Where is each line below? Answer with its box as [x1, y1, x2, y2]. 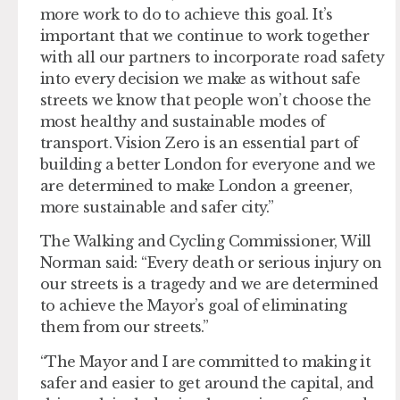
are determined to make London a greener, [40, 177, 352, 196]
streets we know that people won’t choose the [40, 91, 371, 110]
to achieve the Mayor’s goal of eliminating [40, 296, 347, 315]
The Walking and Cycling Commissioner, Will [40, 232, 371, 251]
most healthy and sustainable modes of [40, 112, 326, 131]
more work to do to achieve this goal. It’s [40, 5, 333, 24]
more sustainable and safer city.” [40, 198, 274, 217]
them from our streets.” [40, 318, 209, 337]
